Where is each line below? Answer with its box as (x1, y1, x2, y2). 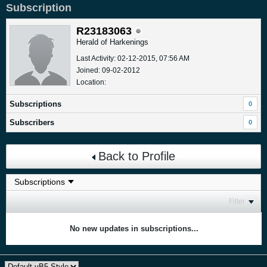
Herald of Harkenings (76, 37, 148, 46)
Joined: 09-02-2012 (76, 66, 140, 74)
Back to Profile (98, 149, 175, 163)
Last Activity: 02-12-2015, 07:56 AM (76, 54, 190, 63)
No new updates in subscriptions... (70, 224, 198, 234)
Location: (76, 77, 106, 86)
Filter (229, 197, 245, 206)
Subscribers (10, 117, 54, 127)
